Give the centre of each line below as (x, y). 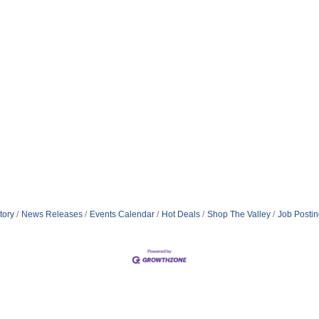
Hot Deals (181, 214)
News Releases (52, 214)
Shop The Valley (239, 214)
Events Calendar (122, 214)
